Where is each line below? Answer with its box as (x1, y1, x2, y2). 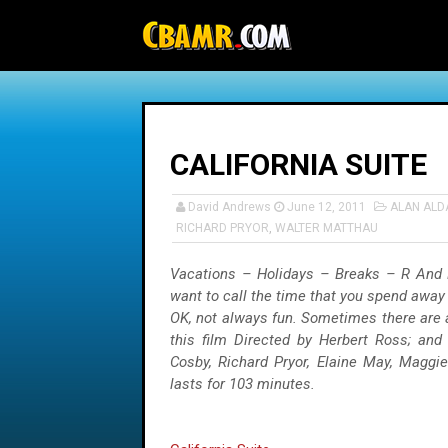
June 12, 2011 (287, 200, 366, 214)
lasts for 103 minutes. (170, 375, 315, 393)
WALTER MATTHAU (275, 221, 378, 235)
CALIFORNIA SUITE (170, 147, 427, 182)
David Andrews (188, 200, 271, 214)
